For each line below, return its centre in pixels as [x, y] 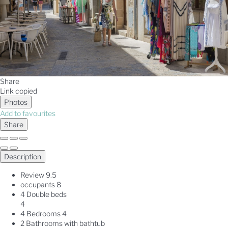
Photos [16, 102]
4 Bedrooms [40, 214]
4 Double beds [44, 194]
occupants [38, 185]
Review [32, 175]
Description [23, 157]
